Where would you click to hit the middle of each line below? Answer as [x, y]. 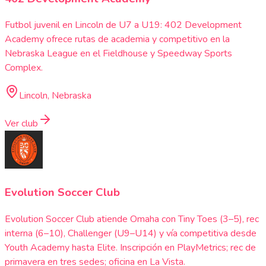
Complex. [24, 68]
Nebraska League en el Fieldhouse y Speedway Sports [118, 54]
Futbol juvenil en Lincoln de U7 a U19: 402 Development [123, 25]
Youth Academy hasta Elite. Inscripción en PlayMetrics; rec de [130, 247]
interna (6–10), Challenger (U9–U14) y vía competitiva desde [131, 233]
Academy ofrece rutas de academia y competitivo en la [117, 39]
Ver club [21, 124]
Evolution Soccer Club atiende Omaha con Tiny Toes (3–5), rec [132, 219]
